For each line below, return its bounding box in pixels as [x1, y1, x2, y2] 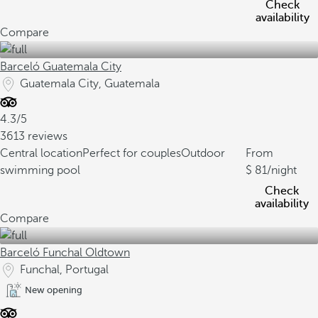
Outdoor [181, 147, 225, 160]
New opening [25, 285, 82, 295]
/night [266, 164, 297, 177]
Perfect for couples [82, 147, 181, 160]
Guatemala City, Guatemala [20, 77, 160, 90]
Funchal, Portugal [20, 263, 109, 276]
